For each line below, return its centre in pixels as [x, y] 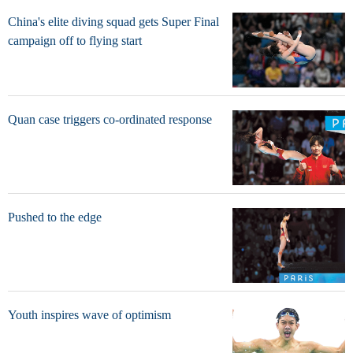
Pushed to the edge [55, 217]
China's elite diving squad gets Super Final [113, 22]
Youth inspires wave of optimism [89, 315]
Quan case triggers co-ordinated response [110, 120]
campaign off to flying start [75, 41]
